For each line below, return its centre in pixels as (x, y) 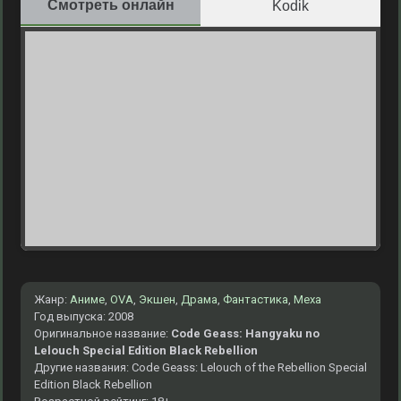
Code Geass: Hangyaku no (245, 333)
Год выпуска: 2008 (84, 316)
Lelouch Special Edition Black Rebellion (146, 350)
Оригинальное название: (102, 333)
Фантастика (256, 299)
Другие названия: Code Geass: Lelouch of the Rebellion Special (200, 367)
